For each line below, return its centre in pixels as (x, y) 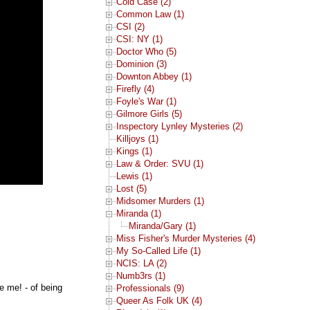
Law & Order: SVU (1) (159, 164)
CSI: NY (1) (139, 39)
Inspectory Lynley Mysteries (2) (179, 127)
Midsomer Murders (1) (160, 201)
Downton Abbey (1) (154, 77)
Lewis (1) (134, 176)
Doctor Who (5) (146, 52)
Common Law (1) (150, 15)
